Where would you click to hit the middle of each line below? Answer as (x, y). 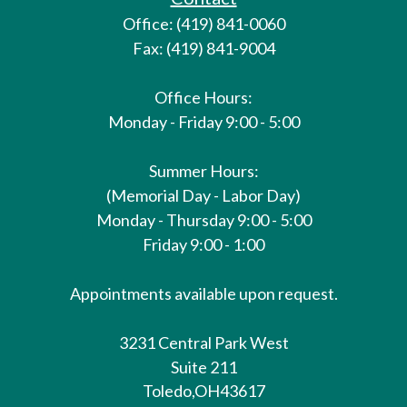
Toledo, (168, 390)
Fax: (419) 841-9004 (203, 48)
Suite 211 (203, 367)
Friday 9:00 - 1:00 (203, 244)
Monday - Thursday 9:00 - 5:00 (203, 219)
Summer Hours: (203, 170)
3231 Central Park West (203, 342)
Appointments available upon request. (203, 293)
